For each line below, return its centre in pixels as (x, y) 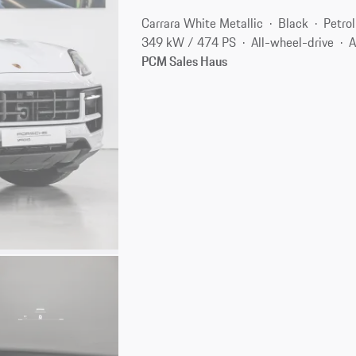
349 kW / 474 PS (189, 42)
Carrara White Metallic (203, 23)
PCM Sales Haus (185, 61)
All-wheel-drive (293, 42)
